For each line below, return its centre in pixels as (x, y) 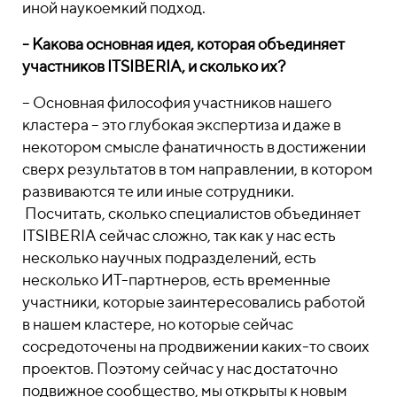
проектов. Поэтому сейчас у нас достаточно (180, 368)
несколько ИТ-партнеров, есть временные (176, 280)
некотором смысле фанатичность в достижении (194, 147)
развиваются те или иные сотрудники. (158, 191)
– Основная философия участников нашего (177, 102)
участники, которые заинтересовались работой (194, 302)
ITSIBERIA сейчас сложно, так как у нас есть (179, 235)
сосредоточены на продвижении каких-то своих (196, 346)
